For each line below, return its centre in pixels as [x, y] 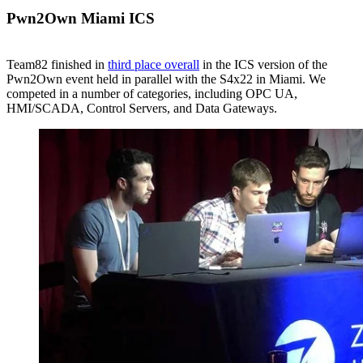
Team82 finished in [57, 64]
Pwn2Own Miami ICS [81, 19]
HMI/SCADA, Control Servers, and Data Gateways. [142, 108]
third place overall [154, 64]
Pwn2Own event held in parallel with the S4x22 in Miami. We [166, 79]
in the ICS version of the [263, 64]
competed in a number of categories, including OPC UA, [152, 93]
